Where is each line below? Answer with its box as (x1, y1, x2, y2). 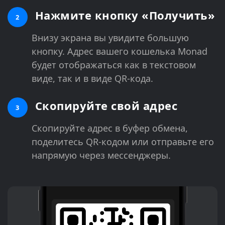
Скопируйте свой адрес (32, 97, 177, 113)
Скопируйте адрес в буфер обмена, (32, 122, 188, 134)
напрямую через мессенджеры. (32, 149, 171, 161)
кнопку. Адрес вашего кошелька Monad (32, 45, 207, 57)
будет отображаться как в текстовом (32, 58, 196, 71)
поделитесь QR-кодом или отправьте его (32, 135, 214, 148)
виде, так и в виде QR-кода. (32, 72, 153, 84)
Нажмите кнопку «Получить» (32, 7, 215, 23)
